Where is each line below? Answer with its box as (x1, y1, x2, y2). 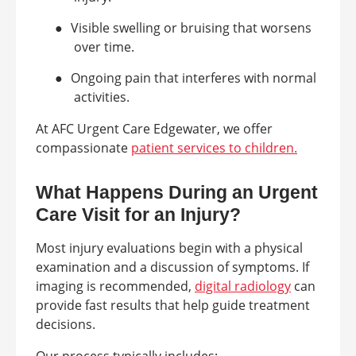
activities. (74, 88, 130, 106)
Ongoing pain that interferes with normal (71, 69, 316, 87)
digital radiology (195, 277, 291, 295)
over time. (74, 38, 134, 56)
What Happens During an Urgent (36, 182, 318, 203)
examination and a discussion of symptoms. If (36, 258, 309, 276)
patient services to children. (131, 139, 297, 157)
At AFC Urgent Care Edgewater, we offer (36, 120, 273, 137)
